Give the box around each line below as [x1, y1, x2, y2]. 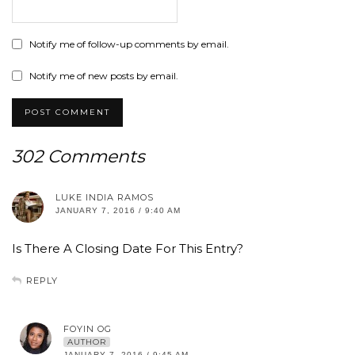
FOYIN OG [63, 323, 112, 335]
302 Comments [12, 146, 145, 168]
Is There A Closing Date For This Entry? [12, 241, 243, 257]
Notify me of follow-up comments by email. [29, 38, 229, 51]
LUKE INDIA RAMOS [55, 192, 154, 204]
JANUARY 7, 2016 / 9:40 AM [55, 206, 181, 216]
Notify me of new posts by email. [29, 70, 178, 82]
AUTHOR [67, 337, 106, 348]
